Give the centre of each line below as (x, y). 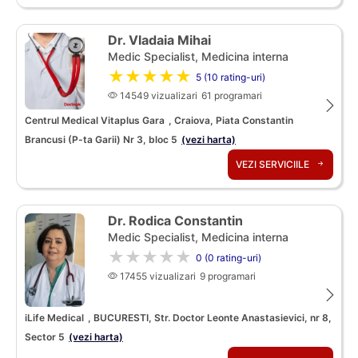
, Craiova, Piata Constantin (231, 120)
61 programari (232, 95)
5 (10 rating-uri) (231, 78)
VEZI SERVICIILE (274, 164)
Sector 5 (45, 337)
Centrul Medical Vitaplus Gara (95, 120)
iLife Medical (54, 318)
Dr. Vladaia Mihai (159, 40)
